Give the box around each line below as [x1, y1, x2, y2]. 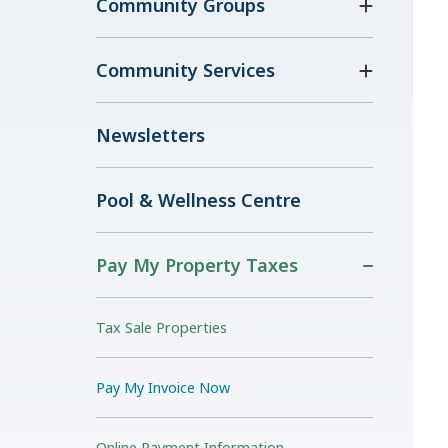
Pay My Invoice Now [96, 378, 230, 397]
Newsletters [96, 123, 205, 147]
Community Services [96, 58, 275, 82]
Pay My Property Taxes [96, 253, 298, 277]
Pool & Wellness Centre [96, 188, 301, 212]
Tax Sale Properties [96, 318, 227, 337]
